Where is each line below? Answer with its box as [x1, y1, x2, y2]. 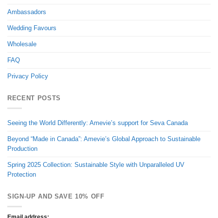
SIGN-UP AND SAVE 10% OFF [7, 193, 105, 200]
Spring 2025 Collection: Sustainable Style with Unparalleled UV [7, 161, 184, 168]
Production [7, 145, 37, 152]
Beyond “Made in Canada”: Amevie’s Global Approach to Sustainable [7, 135, 200, 143]
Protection [7, 170, 36, 178]
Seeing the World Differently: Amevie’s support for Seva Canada [7, 119, 188, 127]
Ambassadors [7, 8, 46, 16]
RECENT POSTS [7, 94, 61, 102]
